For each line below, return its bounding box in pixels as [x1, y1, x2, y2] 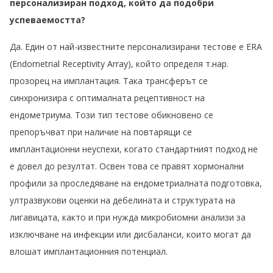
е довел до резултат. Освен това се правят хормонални [10, 160, 244, 172]
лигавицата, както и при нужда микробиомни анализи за [10, 211, 246, 224]
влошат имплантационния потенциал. [10, 246, 168, 258]
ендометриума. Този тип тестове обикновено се [10, 109, 213, 121]
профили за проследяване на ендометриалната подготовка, [10, 177, 262, 190]
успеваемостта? [10, 14, 85, 26]
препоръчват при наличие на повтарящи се [10, 126, 192, 138]
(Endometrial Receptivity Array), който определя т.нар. [10, 58, 229, 70]
